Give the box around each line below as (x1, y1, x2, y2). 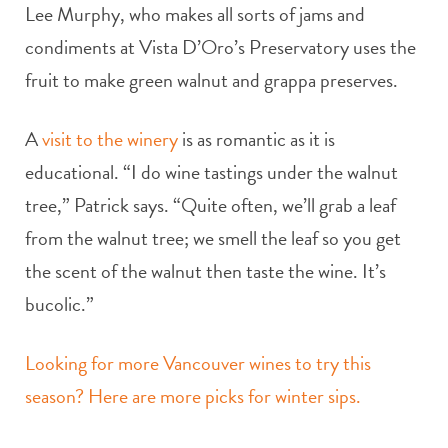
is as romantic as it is (178, 123, 335, 154)
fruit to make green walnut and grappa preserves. (25, 64, 398, 95)
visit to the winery (42, 123, 178, 154)
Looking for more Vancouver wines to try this (25, 347, 371, 378)
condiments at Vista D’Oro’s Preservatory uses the (25, 31, 416, 62)
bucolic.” (25, 288, 94, 319)
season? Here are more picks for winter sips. (25, 380, 361, 411)
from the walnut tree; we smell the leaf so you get (25, 222, 401, 253)
